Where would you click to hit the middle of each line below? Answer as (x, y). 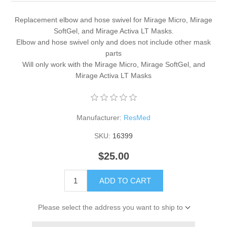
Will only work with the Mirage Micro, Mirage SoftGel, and (113, 64)
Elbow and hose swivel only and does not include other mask (113, 42)
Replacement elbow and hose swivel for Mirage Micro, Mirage (113, 20)
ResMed (137, 117)
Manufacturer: (99, 117)
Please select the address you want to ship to (110, 207)
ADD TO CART (125, 180)
